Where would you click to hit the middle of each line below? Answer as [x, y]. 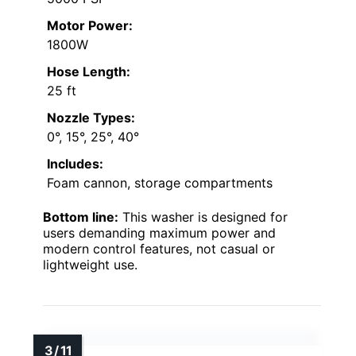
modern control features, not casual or [159, 248]
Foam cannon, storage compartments [160, 182]
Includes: [75, 163]
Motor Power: [90, 25]
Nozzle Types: [91, 117]
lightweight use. [90, 264]
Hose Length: [89, 71]
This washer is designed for [203, 217]
